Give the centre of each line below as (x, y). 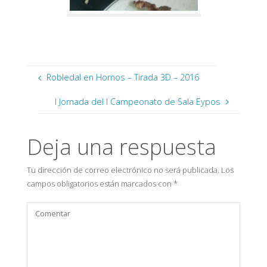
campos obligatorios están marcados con (100, 183)
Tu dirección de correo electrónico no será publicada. (123, 170)
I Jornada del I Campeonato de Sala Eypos (138, 101)
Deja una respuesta (121, 147)
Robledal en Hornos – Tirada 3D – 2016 (122, 77)
